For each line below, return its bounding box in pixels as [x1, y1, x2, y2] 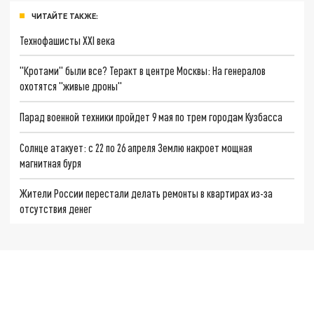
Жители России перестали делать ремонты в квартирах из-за [20, 186, 273, 200]
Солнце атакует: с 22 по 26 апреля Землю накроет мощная [20, 140, 253, 154]
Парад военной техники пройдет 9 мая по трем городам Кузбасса [20, 109, 283, 123]
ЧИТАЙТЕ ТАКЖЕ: [32, 11, 98, 20]
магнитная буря [20, 156, 82, 170]
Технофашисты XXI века [20, 33, 116, 47]
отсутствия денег [20, 202, 93, 216]
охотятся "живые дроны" [20, 79, 123, 93]
